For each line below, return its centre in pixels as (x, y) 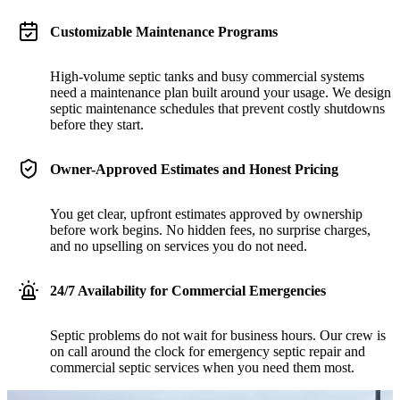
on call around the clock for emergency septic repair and (208, 351)
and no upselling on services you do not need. (179, 246)
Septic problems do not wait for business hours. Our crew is (218, 335)
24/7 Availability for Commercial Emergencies (188, 290)
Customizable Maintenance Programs (164, 31)
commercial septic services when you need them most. (202, 367)
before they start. (97, 124)
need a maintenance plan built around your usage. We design (221, 92)
